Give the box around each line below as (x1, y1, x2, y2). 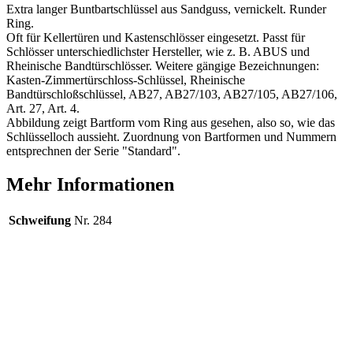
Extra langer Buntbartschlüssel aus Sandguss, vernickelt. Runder (6, 2, 326, 16)
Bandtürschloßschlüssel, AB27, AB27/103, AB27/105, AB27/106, (6, 87, 337, 101)
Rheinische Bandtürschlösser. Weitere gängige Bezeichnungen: (6, 58, 319, 72)
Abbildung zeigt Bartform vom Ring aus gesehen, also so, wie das (6, 115, 335, 129)
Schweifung (9, 213, 71, 227)
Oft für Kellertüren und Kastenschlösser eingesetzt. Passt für (6, 30, 305, 44)
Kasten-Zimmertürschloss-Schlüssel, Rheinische (6, 72, 245, 87)
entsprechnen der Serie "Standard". (6, 143, 180, 158)
